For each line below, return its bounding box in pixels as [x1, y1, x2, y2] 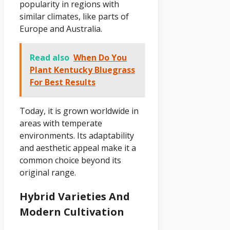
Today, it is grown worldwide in [20, 105, 139, 117]
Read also [30, 51, 69, 63]
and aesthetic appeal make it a [20, 142, 136, 154]
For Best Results [30, 76, 95, 88]
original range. [20, 166, 76, 178]
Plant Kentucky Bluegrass [30, 64, 135, 75]
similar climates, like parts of [20, 10, 129, 22]
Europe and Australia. [20, 23, 102, 34]
